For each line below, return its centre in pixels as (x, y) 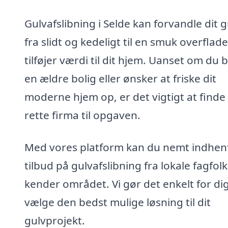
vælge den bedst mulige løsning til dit (118, 202)
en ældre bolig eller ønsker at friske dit (120, 78)
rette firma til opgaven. (82, 115)
